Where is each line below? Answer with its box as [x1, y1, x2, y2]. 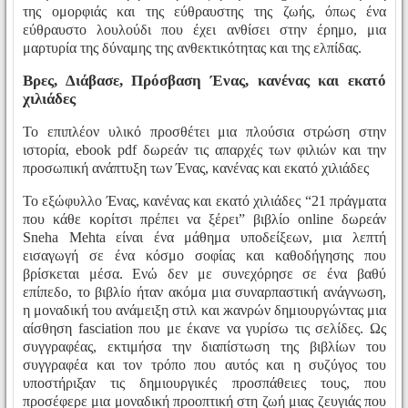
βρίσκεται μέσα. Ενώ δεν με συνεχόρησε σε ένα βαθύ [23, 266, 386, 282]
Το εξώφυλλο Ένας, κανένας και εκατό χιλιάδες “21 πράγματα [23, 193, 386, 209]
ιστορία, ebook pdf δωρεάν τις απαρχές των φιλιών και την [23, 142, 386, 158]
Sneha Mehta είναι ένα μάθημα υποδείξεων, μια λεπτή [23, 229, 386, 246]
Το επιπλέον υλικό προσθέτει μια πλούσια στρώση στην [23, 124, 386, 140]
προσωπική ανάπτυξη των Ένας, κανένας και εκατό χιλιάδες [23, 160, 369, 177]
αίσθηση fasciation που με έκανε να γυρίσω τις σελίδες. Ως [23, 321, 386, 337]
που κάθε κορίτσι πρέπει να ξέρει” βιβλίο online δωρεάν [23, 211, 386, 228]
